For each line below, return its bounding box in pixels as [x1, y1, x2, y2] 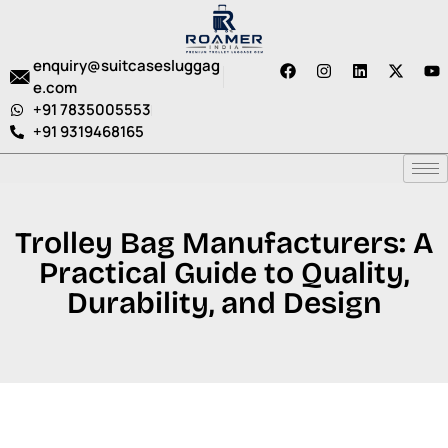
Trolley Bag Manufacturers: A [14, 225, 434, 261]
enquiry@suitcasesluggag [32, 55, 220, 76]
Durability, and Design [66, 285, 382, 321]
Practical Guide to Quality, [39, 255, 409, 291]
